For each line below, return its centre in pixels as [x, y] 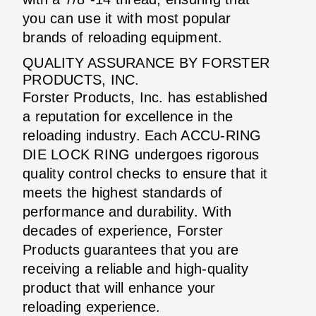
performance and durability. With [127, 211]
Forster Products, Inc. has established [145, 97]
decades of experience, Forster [123, 230]
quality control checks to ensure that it [145, 173]
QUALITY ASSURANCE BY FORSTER [146, 62]
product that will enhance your [119, 287]
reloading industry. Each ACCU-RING [142, 135]
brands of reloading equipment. [123, 37]
